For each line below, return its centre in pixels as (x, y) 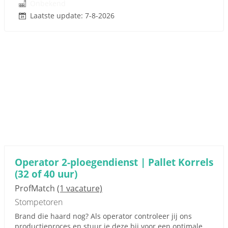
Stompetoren (39, 202)
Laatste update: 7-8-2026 (72, 16)
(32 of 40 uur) (46, 174)
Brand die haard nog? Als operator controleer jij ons (103, 216)
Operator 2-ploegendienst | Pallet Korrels (114, 162)
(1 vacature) (80, 188)
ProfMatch (36, 188)
